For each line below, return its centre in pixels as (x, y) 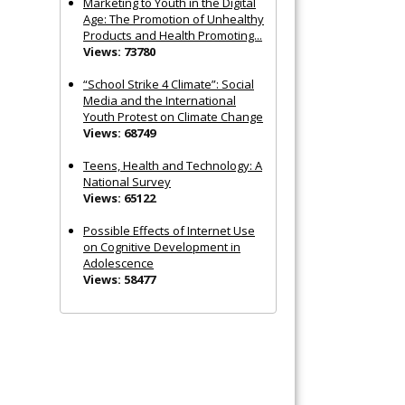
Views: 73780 (119, 51)
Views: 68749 (119, 132)
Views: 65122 (119, 198)
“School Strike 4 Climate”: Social (169, 84)
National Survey (127, 181)
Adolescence (118, 263)
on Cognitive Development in (162, 246)
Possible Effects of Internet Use (169, 230)
